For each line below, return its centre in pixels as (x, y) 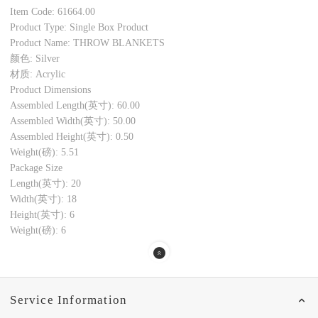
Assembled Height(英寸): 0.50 (72, 136)
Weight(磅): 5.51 (45, 152)
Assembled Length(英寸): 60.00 (75, 105)
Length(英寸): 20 (46, 183)
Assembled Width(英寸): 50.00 (73, 121)
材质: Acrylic (38, 74)
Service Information (69, 300)
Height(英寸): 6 (43, 214)
